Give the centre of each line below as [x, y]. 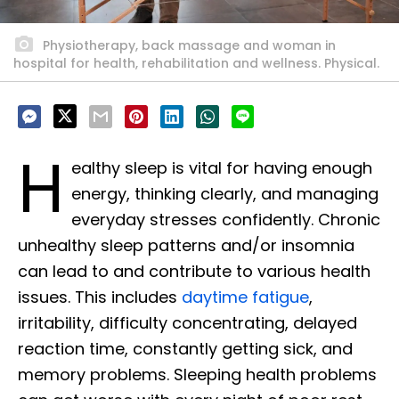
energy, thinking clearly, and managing [225, 194]
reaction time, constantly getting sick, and [185, 349]
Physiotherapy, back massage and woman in [187, 46]
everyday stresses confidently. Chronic [226, 220]
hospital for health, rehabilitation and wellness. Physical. [196, 64]
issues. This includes [100, 297]
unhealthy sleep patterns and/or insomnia [186, 246]
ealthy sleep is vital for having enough [222, 168]
